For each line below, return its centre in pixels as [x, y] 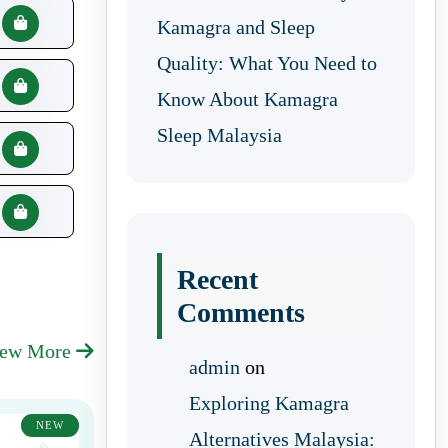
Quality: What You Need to [267, 63]
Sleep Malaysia [219, 135]
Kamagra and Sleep [236, 27]
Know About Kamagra [247, 99]
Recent [217, 279]
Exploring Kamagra [269, 403]
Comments [241, 312]
